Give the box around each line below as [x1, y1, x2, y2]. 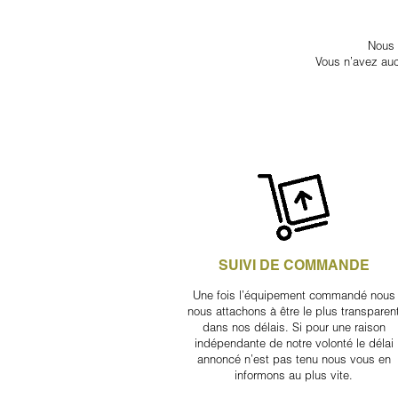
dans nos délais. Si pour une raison [202, 319, 386, 334]
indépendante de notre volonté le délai [194, 335, 394, 350]
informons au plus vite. [235, 367, 354, 382]
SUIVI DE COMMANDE [218, 256, 370, 274]
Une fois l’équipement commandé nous [192, 287, 395, 302]
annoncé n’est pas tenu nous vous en [196, 351, 391, 366]
